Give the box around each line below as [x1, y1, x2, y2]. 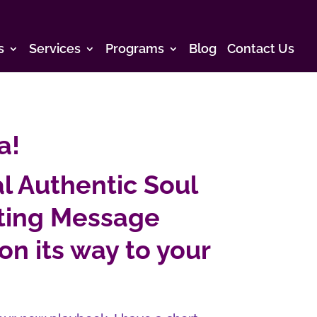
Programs [105, 41, 164, 56]
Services [29, 41, 81, 56]
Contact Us [227, 41, 294, 56]
